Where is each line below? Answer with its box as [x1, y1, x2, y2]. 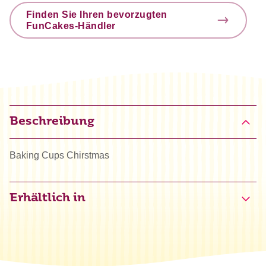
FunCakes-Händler [26, 21, 116, 31]
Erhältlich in [9, 193, 85, 205]
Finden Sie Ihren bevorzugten [26, 9, 167, 20]
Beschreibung [9, 116, 94, 128]
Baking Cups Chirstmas [9, 150, 109, 161]
